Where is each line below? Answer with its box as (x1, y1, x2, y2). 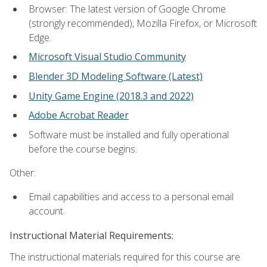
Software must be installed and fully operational (29, 128, 229, 141)
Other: (10, 166, 36, 179)
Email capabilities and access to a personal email (29, 190, 234, 204)
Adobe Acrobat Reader (29, 108, 129, 122)
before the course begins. (29, 142, 137, 156)
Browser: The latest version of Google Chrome (29, 2, 226, 15)
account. (29, 204, 65, 218)
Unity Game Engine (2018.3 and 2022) (29, 89, 194, 103)
